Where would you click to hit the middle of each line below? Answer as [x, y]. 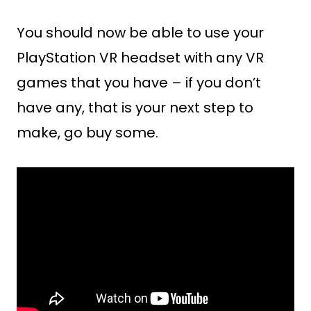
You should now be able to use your [140, 33]
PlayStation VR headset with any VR [140, 58]
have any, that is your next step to [135, 108]
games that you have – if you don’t [139, 83]
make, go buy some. [87, 133]
